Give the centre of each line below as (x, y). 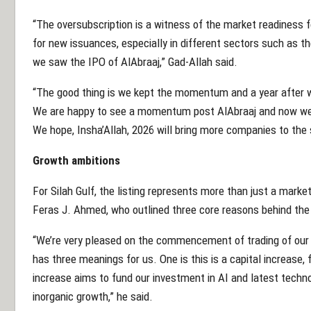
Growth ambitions (76, 160)
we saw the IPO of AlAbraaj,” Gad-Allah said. (135, 61)
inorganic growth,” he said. (93, 296)
